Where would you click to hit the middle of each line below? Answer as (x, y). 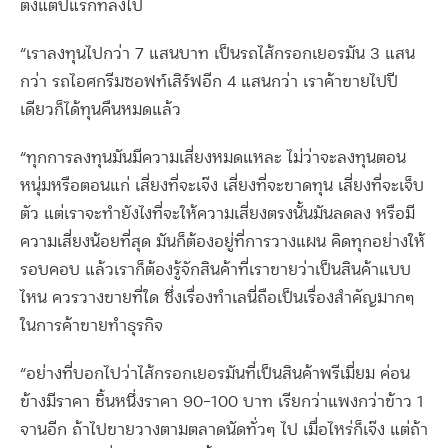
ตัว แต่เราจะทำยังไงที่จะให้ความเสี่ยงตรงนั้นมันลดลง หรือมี (217, 214)
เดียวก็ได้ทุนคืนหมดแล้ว (100, 110)
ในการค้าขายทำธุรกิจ (91, 326)
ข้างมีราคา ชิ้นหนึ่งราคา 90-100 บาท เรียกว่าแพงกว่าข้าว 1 (222, 402)
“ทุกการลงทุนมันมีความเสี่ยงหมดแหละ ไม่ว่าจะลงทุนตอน (213, 158)
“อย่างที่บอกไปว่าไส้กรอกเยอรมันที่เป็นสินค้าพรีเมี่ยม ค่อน (215, 374)
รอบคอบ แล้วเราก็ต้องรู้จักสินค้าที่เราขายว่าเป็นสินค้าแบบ (215, 270)
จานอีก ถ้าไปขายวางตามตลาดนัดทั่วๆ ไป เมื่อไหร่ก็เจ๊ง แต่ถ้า (224, 430)
